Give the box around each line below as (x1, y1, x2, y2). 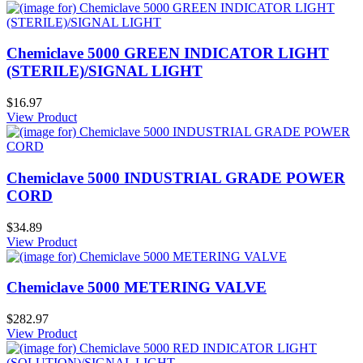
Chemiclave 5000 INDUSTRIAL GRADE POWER (6, 169, 345, 186)
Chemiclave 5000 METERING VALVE (6, 279, 267, 297)
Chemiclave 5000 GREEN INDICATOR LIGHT (6, 45, 329, 62)
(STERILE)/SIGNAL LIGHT (6, 62, 203, 80)
